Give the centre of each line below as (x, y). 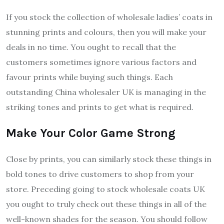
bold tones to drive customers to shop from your (100, 174)
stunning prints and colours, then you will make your (106, 32)
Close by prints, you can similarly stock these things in (109, 159)
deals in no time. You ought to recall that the (91, 47)
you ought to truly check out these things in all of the (106, 204)
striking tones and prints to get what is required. (100, 107)
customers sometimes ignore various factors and (101, 62)
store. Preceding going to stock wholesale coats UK (105, 189)
